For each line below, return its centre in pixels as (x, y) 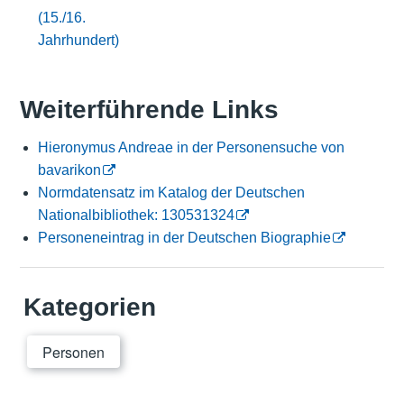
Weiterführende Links (149, 110)
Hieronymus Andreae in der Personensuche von (191, 148)
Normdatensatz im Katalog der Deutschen (171, 193)
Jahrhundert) (78, 40)
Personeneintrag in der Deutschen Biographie (184, 238)
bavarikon (69, 170)
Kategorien (89, 308)
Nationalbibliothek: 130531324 (136, 216)
